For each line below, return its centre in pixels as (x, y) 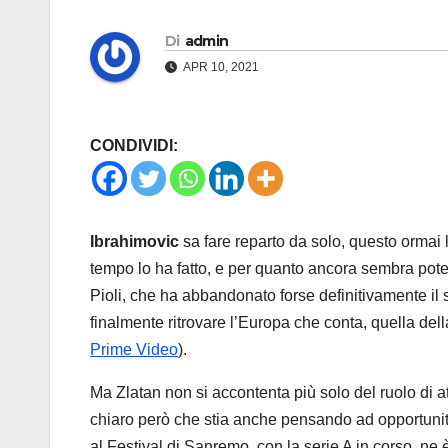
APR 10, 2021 (220, 67)
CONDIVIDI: (134, 146)
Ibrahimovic (134, 242)
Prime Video (134, 350)
